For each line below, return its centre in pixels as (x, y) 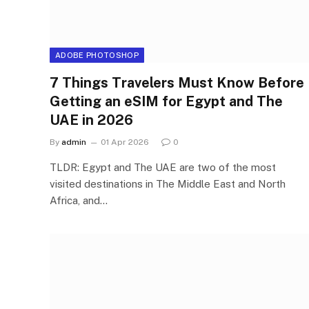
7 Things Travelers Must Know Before (177, 82)
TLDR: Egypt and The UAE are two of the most (163, 167)
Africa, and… (79, 200)
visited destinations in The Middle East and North (168, 183)
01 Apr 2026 (125, 142)
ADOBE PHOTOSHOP (97, 55)
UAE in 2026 (91, 120)
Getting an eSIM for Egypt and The (166, 101)
